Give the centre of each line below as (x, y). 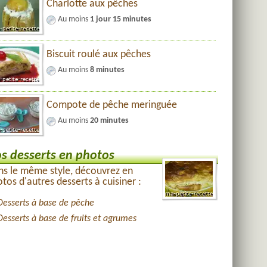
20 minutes (109, 121)
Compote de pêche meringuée (111, 105)
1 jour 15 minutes (120, 19)
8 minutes (107, 70)
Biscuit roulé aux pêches (98, 55)
